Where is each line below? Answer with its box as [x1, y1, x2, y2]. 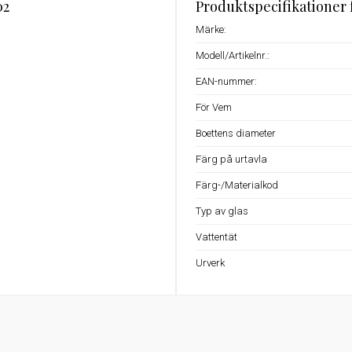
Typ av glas [196, 205, 248, 217]
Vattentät [196, 231, 237, 243]
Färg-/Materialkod [196, 179, 278, 191]
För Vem [196, 101, 232, 113]
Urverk [196, 257, 225, 269]
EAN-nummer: [196, 75, 257, 87]
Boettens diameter [196, 127, 276, 139]
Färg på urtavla [196, 153, 267, 165]
